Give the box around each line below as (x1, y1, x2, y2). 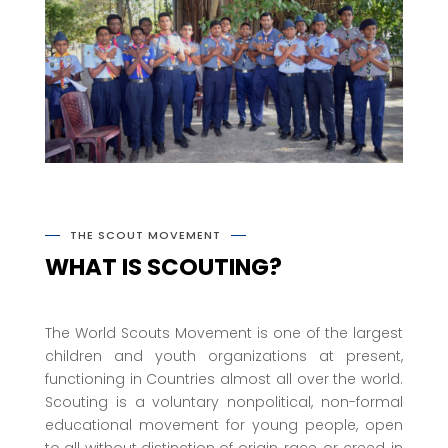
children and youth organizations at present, (44, 345, 404, 366)
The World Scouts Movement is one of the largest (44, 322, 404, 343)
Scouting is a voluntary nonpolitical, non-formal (44, 391, 404, 412)
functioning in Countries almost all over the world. (44, 368, 404, 389)
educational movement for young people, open (44, 414, 404, 435)
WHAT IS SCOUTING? (44, 250, 282, 283)
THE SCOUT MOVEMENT (69, 226, 221, 243)
